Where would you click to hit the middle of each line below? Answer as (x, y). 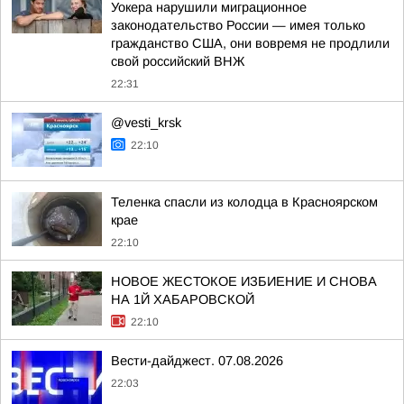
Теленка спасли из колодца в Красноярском (244, 202)
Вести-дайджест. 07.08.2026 (197, 361)
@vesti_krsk (146, 123)
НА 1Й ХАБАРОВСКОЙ (183, 299)
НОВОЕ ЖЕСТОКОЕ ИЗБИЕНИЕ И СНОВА (244, 281)
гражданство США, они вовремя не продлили (250, 43)
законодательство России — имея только (238, 25)
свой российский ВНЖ (178, 61)
